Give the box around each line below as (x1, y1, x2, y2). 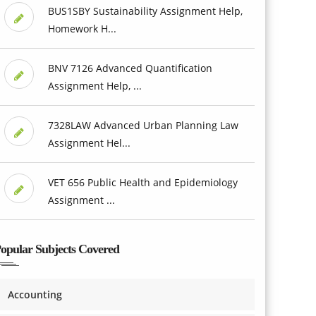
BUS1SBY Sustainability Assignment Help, (47, 4, 243, 18)
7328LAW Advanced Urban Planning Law (47, 118, 238, 132)
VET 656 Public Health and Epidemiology (47, 175, 238, 189)
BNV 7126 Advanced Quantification (47, 61, 212, 75)
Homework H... (47, 21, 116, 35)
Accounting (8, 287, 62, 301)
